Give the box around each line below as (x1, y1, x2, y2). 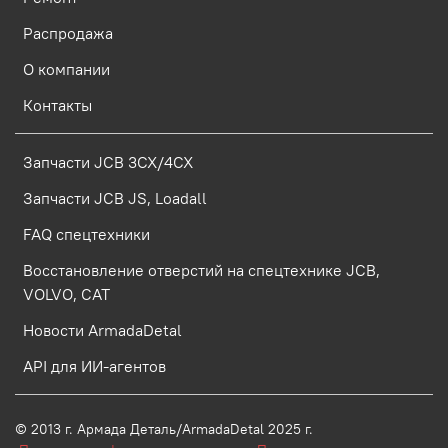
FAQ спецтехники (23, 224, 150, 245)
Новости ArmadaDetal (23, 320, 182, 341)
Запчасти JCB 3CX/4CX (23, 152, 193, 173)
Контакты (23, 95, 92, 116)
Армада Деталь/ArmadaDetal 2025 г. (77, 420, 397, 439)
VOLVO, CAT (23, 284, 110, 305)
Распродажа (23, 23, 113, 44)
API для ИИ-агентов (23, 356, 166, 377)
